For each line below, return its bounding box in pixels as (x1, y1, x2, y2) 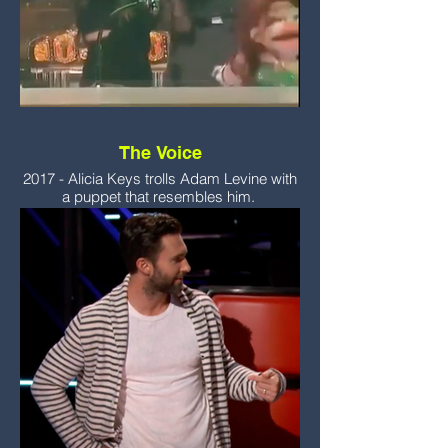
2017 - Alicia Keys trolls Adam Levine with (23, 169, 297, 188)
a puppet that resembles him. (61, 187, 259, 206)
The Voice (118, 142, 202, 163)
